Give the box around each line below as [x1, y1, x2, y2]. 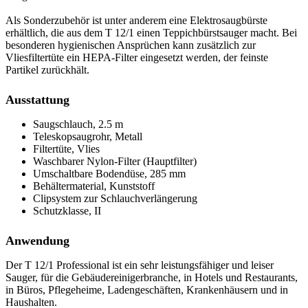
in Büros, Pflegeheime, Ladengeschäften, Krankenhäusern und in [5, 284, 288, 296]
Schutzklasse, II [33, 205, 101, 217]
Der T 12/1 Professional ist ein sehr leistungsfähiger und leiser [5, 259, 274, 272]
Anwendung [5, 234, 69, 248]
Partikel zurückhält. [5, 64, 89, 76]
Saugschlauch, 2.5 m [33, 118, 123, 131]
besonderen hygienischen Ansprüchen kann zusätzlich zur [5, 39, 256, 52]
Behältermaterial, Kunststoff [33, 180, 155, 192]
